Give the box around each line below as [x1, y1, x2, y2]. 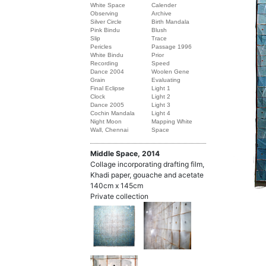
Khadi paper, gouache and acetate [90, 170, 204, 179]
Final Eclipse [90, 85, 125, 91]
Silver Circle [90, 18, 122, 25]
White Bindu [90, 52, 123, 58]
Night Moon [90, 118, 122, 125]
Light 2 [151, 93, 171, 100]
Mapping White [151, 118, 193, 125]
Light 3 [151, 102, 171, 108]
